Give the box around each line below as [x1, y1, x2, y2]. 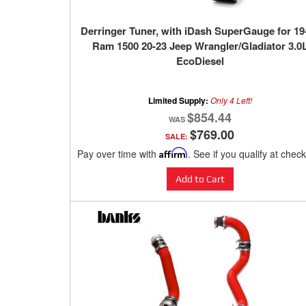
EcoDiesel [176, 53, 224, 69]
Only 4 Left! [210, 94, 252, 107]
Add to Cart [175, 173, 225, 185]
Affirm [159, 147, 188, 159]
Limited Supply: [148, 94, 210, 107]
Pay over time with [77, 147, 159, 161]
